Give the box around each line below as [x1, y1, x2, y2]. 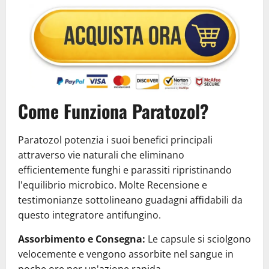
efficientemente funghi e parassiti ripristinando [18, 163, 232, 177]
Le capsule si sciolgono [145, 232, 251, 246]
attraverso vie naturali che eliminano [18, 148, 184, 162]
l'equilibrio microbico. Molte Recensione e [18, 178, 207, 192]
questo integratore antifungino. [18, 208, 161, 222]
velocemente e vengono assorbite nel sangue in [18, 247, 234, 261]
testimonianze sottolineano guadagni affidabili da [18, 193, 243, 207]
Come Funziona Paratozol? [18, 97, 208, 124]
